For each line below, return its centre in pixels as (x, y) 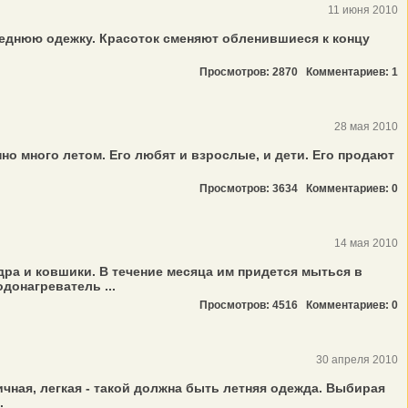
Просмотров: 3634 (253, 189)
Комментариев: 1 (352, 72)
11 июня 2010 (363, 10)
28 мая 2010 (366, 127)
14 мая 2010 (366, 243)
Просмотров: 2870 (253, 72)
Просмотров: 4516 (253, 305)
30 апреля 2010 (357, 360)
